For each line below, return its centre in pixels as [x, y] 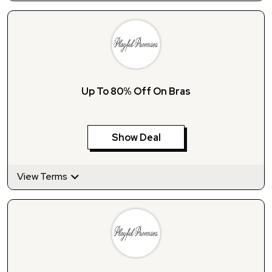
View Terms [43, 176]
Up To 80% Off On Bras [136, 91]
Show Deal [136, 137]
